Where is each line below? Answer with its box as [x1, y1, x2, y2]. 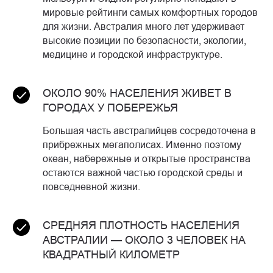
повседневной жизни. [43, 181, 140, 193]
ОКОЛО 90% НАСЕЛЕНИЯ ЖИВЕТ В [43, 87, 232, 100]
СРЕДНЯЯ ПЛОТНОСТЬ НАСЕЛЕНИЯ [43, 219, 239, 232]
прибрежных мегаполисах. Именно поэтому [43, 139, 241, 151]
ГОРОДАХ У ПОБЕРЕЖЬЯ [43, 101, 178, 115]
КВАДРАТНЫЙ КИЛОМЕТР [43, 248, 180, 261]
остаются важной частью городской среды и [43, 167, 243, 179]
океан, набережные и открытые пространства [43, 153, 250, 165]
